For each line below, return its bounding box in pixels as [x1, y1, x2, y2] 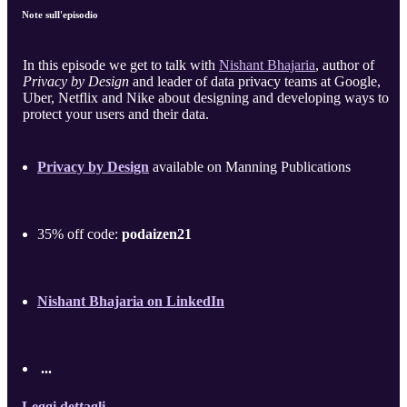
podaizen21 [122, 226, 192, 243]
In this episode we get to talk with [23, 57, 219, 74]
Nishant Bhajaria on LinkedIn [37, 293, 224, 310]
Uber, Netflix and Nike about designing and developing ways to [23, 90, 389, 106]
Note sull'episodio [22, 9, 98, 21]
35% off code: [37, 226, 122, 243]
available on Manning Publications [149, 159, 351, 175]
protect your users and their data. [23, 106, 209, 123]
